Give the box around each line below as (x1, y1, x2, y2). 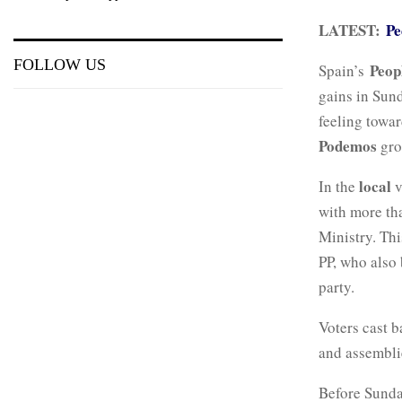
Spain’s (319, 59, 370, 81)
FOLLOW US (13, 56, 106, 74)
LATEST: (319, 18, 386, 41)
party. (319, 275, 354, 297)
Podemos (319, 134, 377, 157)
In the (319, 175, 359, 197)
